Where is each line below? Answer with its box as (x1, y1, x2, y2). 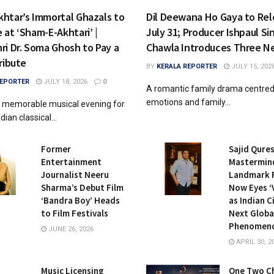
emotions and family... (146, 97, 231, 108)
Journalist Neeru (40, 169, 109, 181)
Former (40, 143, 71, 155)
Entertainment (40, 156, 102, 168)
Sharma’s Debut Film (40, 182, 124, 194)
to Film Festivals (40, 207, 108, 220)
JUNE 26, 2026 (46, 225, 94, 234)
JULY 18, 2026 (41, 78, 87, 86)
